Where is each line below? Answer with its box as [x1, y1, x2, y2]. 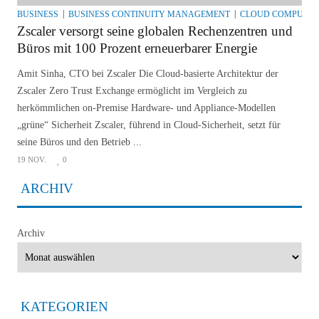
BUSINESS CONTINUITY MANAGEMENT [68, 9, 230, 20]
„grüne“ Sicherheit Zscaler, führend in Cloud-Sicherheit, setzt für [17, 120, 281, 131]
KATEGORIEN [21, 299, 108, 315]
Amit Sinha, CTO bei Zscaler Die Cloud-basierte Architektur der [17, 68, 278, 80]
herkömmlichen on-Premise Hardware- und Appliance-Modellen [17, 103, 276, 114]
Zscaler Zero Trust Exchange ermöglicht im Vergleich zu [17, 85, 247, 97]
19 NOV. [17, 155, 46, 164]
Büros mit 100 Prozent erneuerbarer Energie [17, 41, 257, 56]
